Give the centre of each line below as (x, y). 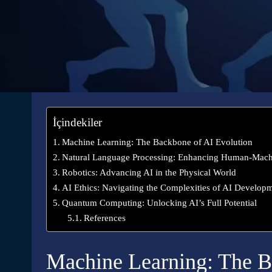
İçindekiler (77, 122)
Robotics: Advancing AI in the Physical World (149, 172)
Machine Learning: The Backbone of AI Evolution (158, 142)
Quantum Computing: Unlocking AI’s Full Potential (160, 202)
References (105, 218)
